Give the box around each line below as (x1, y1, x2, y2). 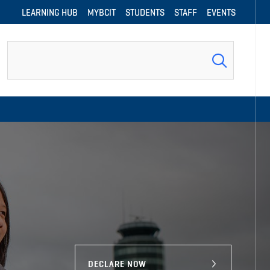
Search (7, 42, 36, 55)
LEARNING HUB (22, 6, 78, 17)
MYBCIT (87, 6, 116, 17)
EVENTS (207, 6, 236, 17)
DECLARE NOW (88, 259, 146, 269)
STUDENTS (125, 6, 165, 17)
